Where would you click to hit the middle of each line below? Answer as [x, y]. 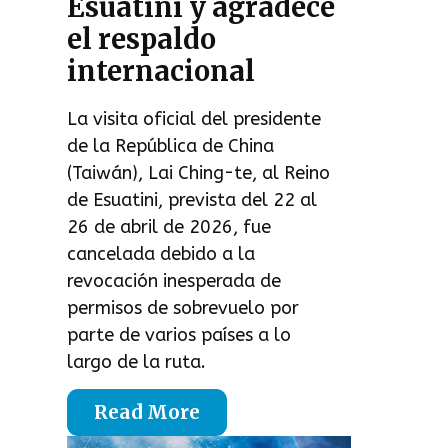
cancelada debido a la [161, 253]
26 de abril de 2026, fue [169, 226]
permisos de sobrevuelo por [183, 307]
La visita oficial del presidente [194, 118]
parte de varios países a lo [179, 334]
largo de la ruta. [137, 361]
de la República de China [171, 145]
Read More [147, 412]
